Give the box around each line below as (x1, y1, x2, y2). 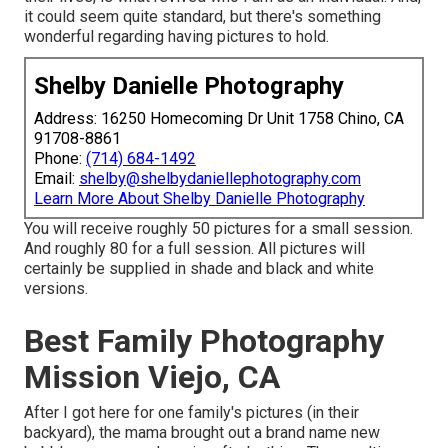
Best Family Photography (24, 322, 384, 361)
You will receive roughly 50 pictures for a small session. (24, 219, 413, 239)
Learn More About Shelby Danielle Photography (34, 189, 365, 209)
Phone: (34, 149, 86, 169)
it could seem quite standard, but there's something (24, 7, 381, 27)
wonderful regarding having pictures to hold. (24, 27, 329, 47)
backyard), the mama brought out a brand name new (24, 423, 380, 443)
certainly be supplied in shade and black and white (24, 259, 374, 279)
